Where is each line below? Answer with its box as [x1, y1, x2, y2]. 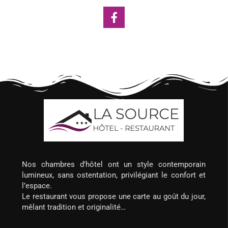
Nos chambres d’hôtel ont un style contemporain [22, 160, 206, 169]
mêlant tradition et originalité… [22, 203, 126, 212]
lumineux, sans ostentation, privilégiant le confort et [22, 170, 206, 180]
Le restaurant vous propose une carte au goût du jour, [22, 192, 206, 201]
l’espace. [22, 181, 52, 190]
